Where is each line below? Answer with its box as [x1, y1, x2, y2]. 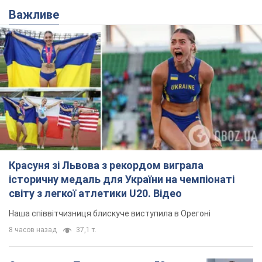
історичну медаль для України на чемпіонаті [9, 173, 235, 185]
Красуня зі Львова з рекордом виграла [9, 158, 204, 171]
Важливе [16, 7, 59, 22]
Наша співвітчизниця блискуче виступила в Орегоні [9, 208, 211, 218]
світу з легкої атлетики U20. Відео [9, 187, 182, 199]
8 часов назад [9, 225, 57, 234]
